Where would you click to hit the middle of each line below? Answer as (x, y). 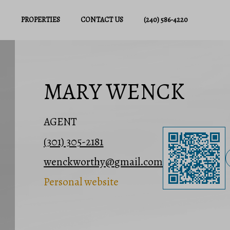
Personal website (81, 182)
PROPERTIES (40, 20)
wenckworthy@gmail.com (103, 162)
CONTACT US (102, 20)
